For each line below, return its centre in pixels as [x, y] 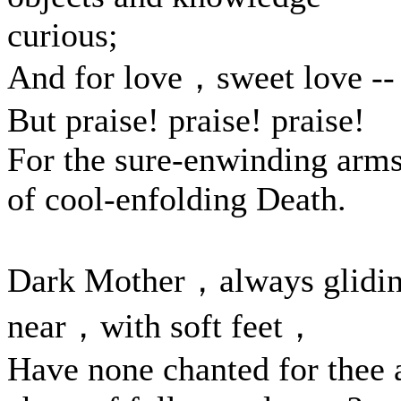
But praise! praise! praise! [186, 120]
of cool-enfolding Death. [177, 199]
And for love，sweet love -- [201, 77]
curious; [63, 35]
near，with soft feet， [162, 326]
